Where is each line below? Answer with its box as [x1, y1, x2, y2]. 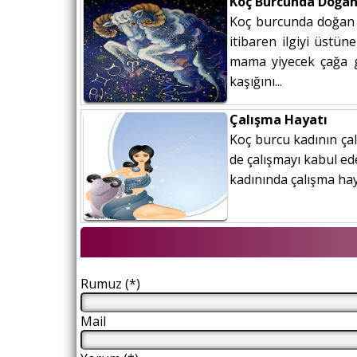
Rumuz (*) [80, 275, 140, 293]
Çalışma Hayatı [229, 111, 328, 129]
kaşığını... [229, 73, 282, 91]
